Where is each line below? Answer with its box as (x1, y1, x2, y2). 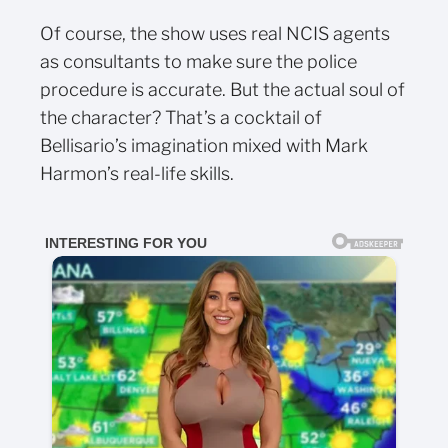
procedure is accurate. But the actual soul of (40, 78, 405, 100)
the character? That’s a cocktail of (40, 106, 322, 128)
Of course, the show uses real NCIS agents (40, 22, 390, 44)
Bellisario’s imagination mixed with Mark (40, 134, 368, 156)
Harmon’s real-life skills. (40, 162, 234, 184)
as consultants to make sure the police (40, 50, 357, 72)
